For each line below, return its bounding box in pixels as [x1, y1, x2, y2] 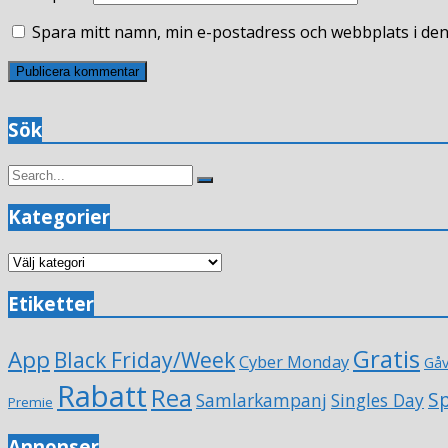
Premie [8, 392, 53, 411]
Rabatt [57, 375, 147, 416]
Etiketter [8, 290, 94, 316]
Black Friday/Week [54, 344, 235, 374]
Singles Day [331, 387, 424, 412]
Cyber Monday [239, 349, 349, 373]
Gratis [353, 341, 420, 375]
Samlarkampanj [196, 387, 327, 412]
